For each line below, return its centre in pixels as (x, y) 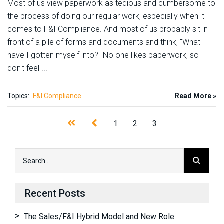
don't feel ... (27, 68)
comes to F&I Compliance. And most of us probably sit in (108, 29)
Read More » (196, 96)
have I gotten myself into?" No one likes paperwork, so (103, 55)
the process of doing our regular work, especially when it (106, 16)
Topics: (18, 96)
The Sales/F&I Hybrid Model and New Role (99, 216)
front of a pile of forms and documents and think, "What (104, 42)
